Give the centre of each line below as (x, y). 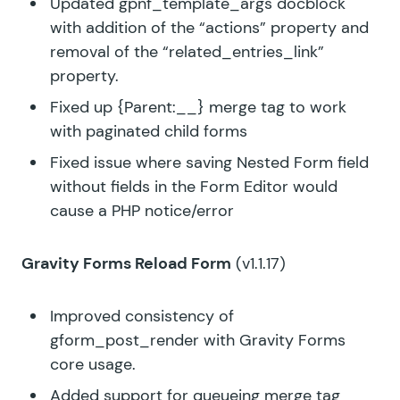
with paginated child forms (149, 131)
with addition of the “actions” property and (209, 27)
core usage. (93, 364)
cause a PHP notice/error (142, 210)
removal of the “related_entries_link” (187, 51)
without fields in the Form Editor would (194, 186)
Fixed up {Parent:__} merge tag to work (198, 107)
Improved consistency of (142, 316)
